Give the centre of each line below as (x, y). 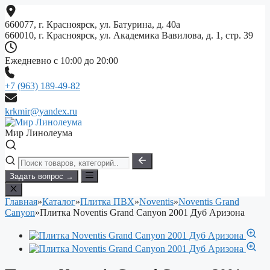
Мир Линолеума (39, 133)
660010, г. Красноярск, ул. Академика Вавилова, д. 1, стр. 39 (129, 35)
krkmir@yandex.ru (41, 111)
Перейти (22, 9)
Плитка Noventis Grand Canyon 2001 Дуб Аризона (142, 212)
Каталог (59, 201)
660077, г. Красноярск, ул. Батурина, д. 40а (93, 24)
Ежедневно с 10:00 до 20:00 (61, 61)
